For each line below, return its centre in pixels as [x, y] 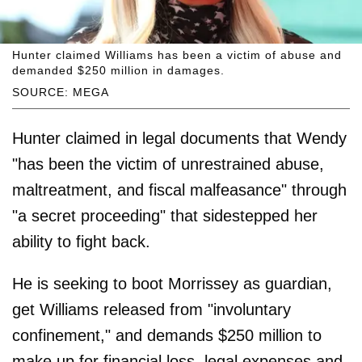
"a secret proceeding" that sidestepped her [165, 215]
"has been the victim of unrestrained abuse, [168, 164]
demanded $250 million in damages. [118, 70]
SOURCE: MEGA [61, 92]
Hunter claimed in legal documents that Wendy [179, 138]
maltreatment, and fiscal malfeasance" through [179, 189]
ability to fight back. [81, 241]
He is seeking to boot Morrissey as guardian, [172, 283]
